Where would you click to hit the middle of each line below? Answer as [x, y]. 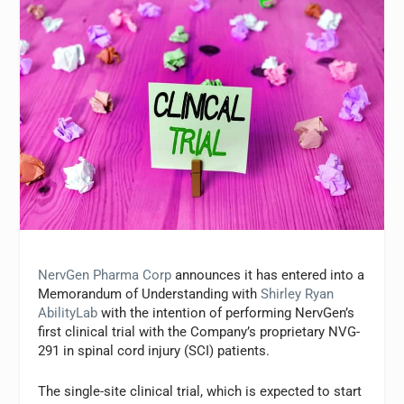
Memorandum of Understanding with [150, 294]
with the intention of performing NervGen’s [226, 313]
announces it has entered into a [268, 275]
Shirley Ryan [298, 294]
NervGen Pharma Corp [105, 275]
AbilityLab [68, 313]
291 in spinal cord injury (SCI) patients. [154, 351]
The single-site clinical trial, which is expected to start [200, 392]
